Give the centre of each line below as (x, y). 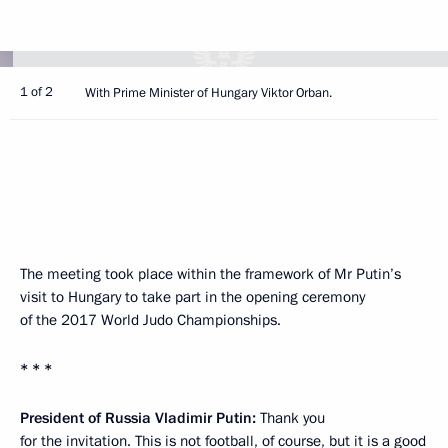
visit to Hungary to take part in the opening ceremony (192, 297)
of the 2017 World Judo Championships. (150, 320)
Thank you (290, 418)
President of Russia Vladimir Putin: (138, 418)
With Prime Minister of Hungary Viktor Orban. (208, 93)
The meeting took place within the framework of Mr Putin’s (210, 274)
